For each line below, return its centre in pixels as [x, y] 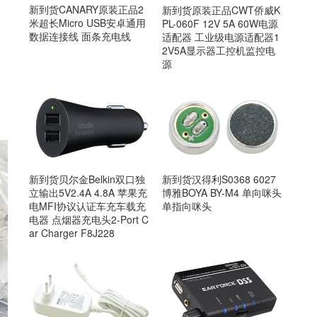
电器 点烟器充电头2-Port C [89, 220]
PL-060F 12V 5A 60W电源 [220, 23]
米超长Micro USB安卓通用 [87, 23]
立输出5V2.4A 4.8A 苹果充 [88, 193]
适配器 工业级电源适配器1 [220, 36]
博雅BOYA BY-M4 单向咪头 [221, 193]
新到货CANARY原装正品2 [86, 10]
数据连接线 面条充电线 [80, 36]
